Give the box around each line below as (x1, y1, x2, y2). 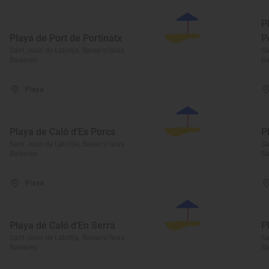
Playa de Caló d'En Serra (10, 220, 115, 231)
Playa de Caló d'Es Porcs (10, 126, 115, 138)
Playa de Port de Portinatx (10, 32, 122, 44)
